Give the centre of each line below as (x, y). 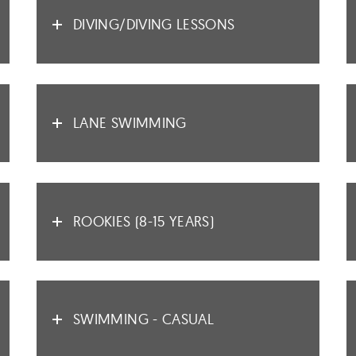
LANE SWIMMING (130, 122)
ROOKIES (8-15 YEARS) (144, 221)
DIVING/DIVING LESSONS (154, 25)
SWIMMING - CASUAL (144, 319)
